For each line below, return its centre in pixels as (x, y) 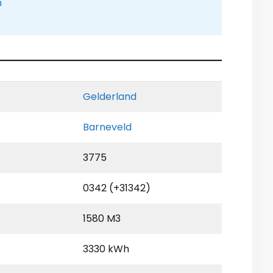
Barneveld (107, 127)
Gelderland (110, 97)
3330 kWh (106, 249)
